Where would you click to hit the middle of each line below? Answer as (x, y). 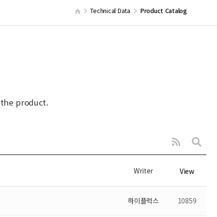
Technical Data (110, 10)
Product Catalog (163, 10)
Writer (143, 170)
